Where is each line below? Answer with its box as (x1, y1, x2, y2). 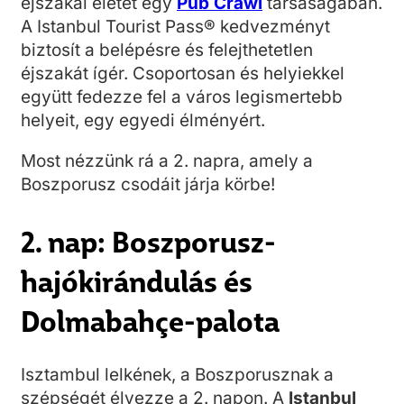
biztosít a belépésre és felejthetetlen (21, 40, 313, 60)
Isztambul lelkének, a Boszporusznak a (21, 364, 334, 386)
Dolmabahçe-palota (21, 297, 280, 342)
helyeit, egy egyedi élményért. (21, 110, 265, 131)
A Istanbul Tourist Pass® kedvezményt (21, 16, 330, 37)
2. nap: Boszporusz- (21, 217, 276, 262)
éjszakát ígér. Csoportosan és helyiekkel (21, 63, 344, 84)
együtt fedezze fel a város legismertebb (21, 87, 343, 107)
